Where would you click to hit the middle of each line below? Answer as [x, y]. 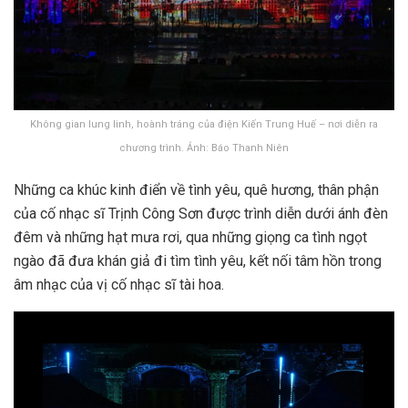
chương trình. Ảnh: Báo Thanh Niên [204, 148]
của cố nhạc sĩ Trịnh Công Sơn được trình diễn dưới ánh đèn [201, 213]
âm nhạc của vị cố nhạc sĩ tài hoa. [119, 284]
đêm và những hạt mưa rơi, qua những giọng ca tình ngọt [190, 237]
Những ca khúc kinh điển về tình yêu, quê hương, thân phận [196, 189]
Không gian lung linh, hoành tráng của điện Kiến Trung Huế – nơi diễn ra [204, 124]
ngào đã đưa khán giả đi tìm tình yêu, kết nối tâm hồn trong [198, 260]
